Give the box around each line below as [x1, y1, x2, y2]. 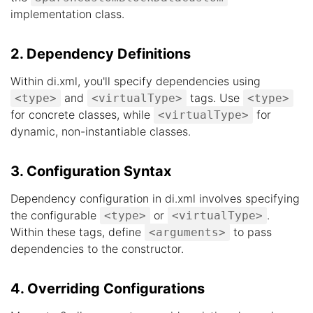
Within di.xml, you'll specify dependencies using [10, 74, 261, 88]
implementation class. [10, 7, 124, 21]
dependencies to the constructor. [10, 242, 184, 256]
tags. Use [187, 91, 243, 105]
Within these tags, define [10, 225, 145, 239]
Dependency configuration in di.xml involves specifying [10, 191, 300, 205]
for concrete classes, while [10, 108, 154, 122]
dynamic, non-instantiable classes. [10, 124, 191, 138]
